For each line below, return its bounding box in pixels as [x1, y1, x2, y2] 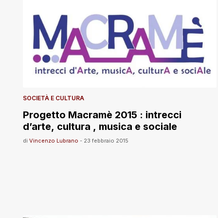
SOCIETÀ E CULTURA [23, 94, 84, 102]
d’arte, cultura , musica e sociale [23, 121, 177, 133]
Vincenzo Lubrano [29, 137, 78, 145]
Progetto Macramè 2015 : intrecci [23, 109, 182, 121]
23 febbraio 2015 [84, 137, 128, 145]
